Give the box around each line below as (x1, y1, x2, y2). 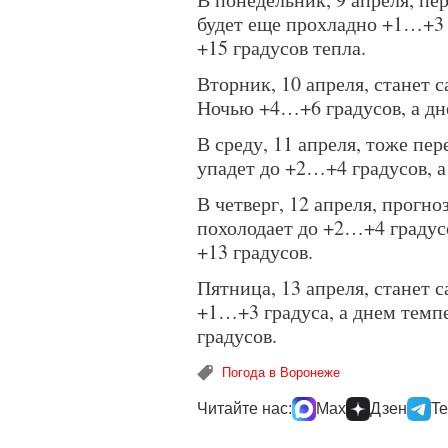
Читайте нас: (197, 400, 292, 417)
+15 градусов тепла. (197, 34, 366, 61)
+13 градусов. (197, 238, 313, 265)
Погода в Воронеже (222, 365, 340, 380)
